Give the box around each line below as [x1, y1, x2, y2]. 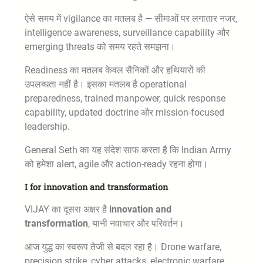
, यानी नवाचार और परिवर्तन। [88, 217, 184, 229]
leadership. [25, 120, 70, 132]
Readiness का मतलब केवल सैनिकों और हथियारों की [25, 64, 205, 76]
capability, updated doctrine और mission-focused [25, 106, 224, 118]
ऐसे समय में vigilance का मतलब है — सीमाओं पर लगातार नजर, [25, 12, 237, 24]
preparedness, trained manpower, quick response [25, 92, 225, 104]
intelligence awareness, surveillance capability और [25, 26, 230, 38]
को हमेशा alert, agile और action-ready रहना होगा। [25, 158, 208, 170]
